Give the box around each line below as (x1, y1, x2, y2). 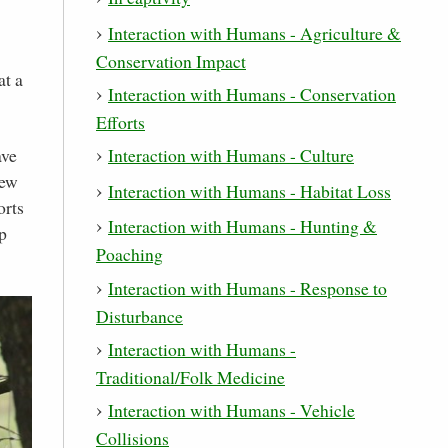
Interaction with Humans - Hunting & (108, 214, 377, 239)
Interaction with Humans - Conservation (108, 81, 396, 106)
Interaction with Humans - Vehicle (108, 398, 355, 423)
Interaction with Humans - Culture (108, 143, 354, 168)
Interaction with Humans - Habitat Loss (108, 178, 391, 203)
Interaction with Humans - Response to (108, 275, 387, 300)
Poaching (96, 242, 163, 267)
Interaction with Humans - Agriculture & (108, 20, 401, 45)
